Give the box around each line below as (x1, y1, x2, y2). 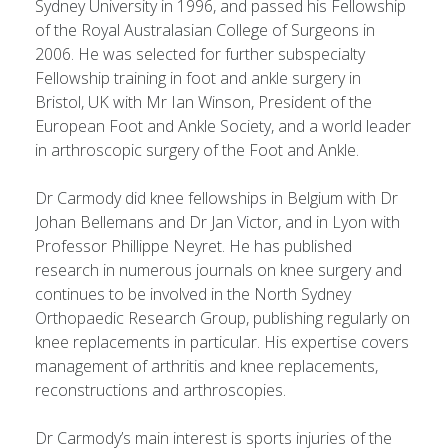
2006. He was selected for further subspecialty (35, 43, 365, 65)
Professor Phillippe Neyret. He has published (35, 235, 352, 257)
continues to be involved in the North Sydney (35, 283, 351, 305)
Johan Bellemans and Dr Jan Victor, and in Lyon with (35, 211, 400, 233)
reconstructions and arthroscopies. (35, 379, 286, 401)
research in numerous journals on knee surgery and (35, 259, 402, 281)
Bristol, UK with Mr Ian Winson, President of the (35, 91, 372, 113)
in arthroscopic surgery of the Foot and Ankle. (35, 139, 359, 161)
